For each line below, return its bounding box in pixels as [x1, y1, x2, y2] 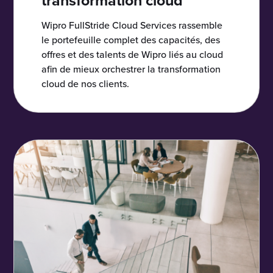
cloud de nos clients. [41, 77, 130, 91]
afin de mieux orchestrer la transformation [41, 62, 221, 76]
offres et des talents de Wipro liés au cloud [41, 48, 224, 62]
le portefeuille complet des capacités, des [41, 33, 221, 47]
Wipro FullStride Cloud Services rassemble [41, 18, 223, 32]
